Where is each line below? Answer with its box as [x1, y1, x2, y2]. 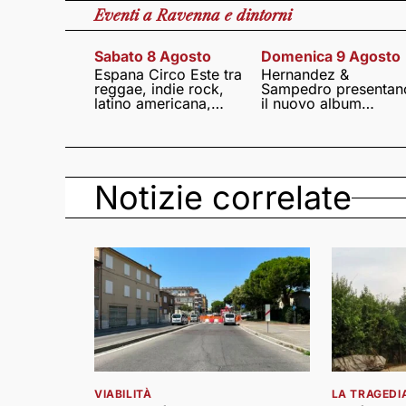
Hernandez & [260, 65, 349, 83]
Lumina [260, 109, 310, 127]
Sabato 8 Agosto [94, 47, 211, 65]
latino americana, [94, 94, 211, 112]
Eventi [94, 6, 143, 24]
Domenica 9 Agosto [260, 47, 401, 65]
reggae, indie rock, [94, 80, 224, 98]
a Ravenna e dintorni [143, 6, 292, 24]
